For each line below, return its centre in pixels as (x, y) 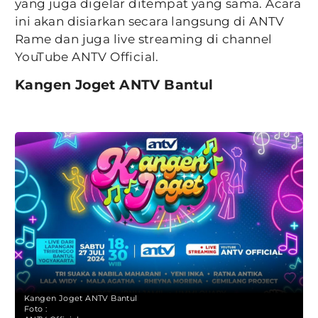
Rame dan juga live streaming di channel (144, 39)
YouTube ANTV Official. (87, 57)
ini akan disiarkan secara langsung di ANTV (150, 21)
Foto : (36, 309)
